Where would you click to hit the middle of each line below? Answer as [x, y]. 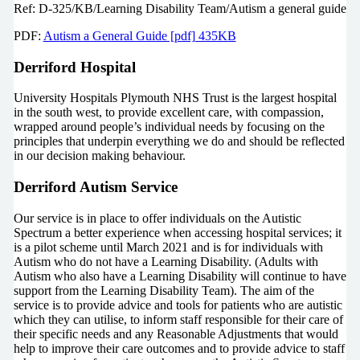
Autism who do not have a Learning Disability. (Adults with [166, 261]
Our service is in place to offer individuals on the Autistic [157, 218]
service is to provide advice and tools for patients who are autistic [178, 305]
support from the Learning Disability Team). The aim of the [164, 290]
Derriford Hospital [74, 67]
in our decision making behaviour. [99, 156]
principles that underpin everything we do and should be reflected [179, 141]
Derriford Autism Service [95, 187]
